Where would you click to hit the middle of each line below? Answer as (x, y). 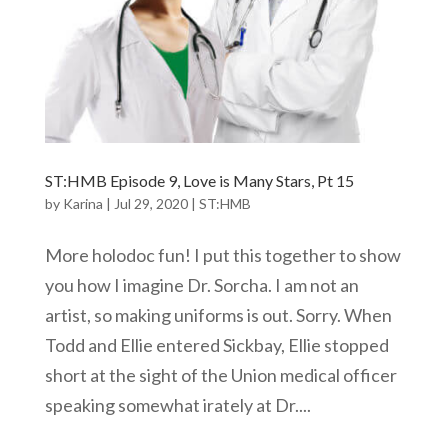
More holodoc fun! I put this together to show (222, 255)
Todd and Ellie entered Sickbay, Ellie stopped (216, 345)
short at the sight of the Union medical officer (220, 375)
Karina (82, 204)
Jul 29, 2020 (150, 204)
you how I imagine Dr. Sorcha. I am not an (201, 285)
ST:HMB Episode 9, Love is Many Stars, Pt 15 (199, 181)
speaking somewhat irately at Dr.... (177, 405)
